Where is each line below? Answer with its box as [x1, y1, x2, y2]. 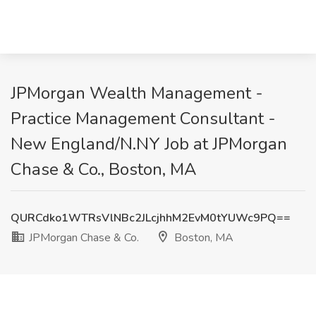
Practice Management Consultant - [11, 107, 276, 130]
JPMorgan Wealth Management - [11, 82, 263, 104]
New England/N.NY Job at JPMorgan [11, 133, 287, 155]
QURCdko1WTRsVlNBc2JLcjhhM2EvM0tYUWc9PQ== [11, 210, 291, 226]
